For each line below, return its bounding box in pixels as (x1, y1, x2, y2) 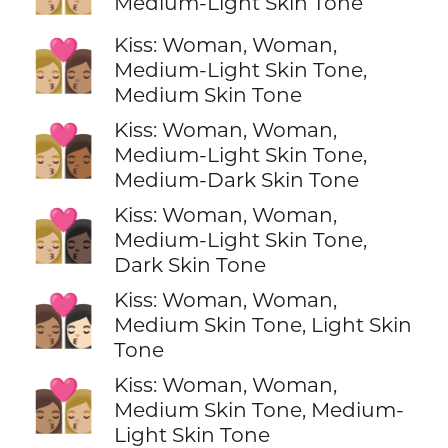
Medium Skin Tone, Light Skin (113, 311, 412, 337)
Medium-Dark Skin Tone (113, 166, 359, 192)
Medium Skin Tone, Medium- (113, 396, 404, 422)
